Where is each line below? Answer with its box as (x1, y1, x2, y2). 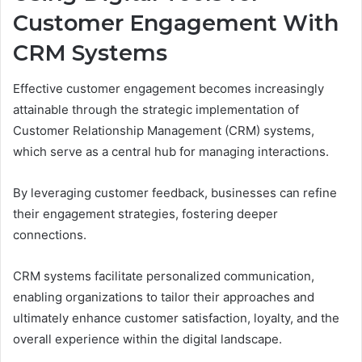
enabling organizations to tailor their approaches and (13, 289, 314, 305)
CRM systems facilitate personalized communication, (13, 268, 314, 284)
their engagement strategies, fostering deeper (13, 206, 278, 222)
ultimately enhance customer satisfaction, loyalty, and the (13, 310, 339, 326)
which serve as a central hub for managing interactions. (13, 144, 329, 160)
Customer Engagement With (13, 9, 339, 36)
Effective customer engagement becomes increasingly (13, 81, 324, 97)
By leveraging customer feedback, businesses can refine (13, 185, 337, 201)
